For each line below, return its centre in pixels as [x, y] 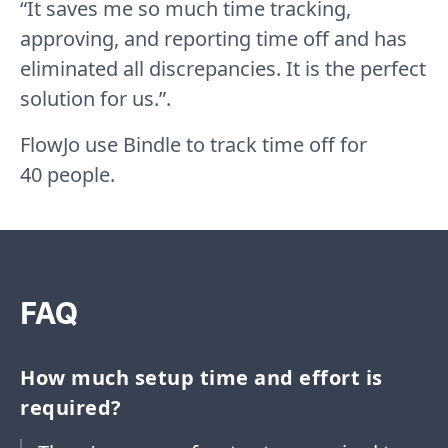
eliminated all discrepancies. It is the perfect [223, 69]
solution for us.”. [95, 99]
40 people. [67, 175]
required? [71, 408]
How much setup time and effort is [201, 378]
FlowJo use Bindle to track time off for [193, 145]
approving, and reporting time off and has [213, 39]
